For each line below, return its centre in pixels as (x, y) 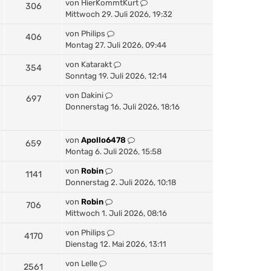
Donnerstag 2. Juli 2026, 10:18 (121, 182)
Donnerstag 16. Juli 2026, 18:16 (122, 106)
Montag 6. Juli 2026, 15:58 (113, 151)
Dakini (92, 95)
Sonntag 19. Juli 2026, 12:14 (116, 76)
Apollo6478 (103, 140)
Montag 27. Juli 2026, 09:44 (116, 45)
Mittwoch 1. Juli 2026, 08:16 (116, 213)
